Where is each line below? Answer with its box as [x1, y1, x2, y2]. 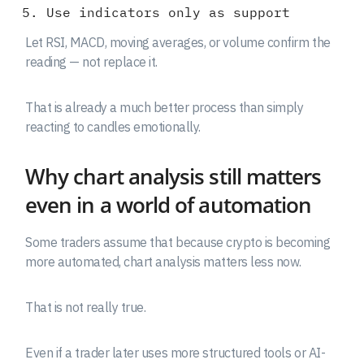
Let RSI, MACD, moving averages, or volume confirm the [25, 33, 331, 50]
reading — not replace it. [25, 53, 158, 70]
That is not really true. [25, 298, 146, 315]
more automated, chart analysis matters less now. [25, 253, 301, 270]
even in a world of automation [25, 190, 312, 219]
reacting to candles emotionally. [25, 118, 201, 135]
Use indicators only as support [45, 3, 290, 20]
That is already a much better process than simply [25, 98, 304, 115]
